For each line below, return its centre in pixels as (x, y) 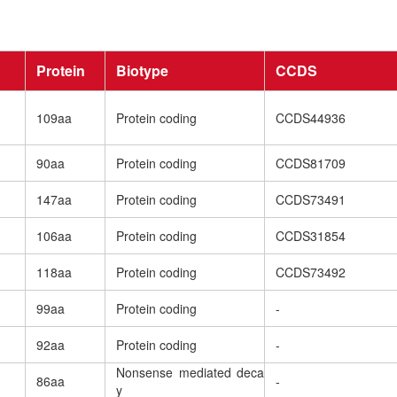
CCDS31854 (311, 236)
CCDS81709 (311, 163)
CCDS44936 (311, 118)
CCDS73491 (311, 200)
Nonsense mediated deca (190, 373)
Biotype (142, 71)
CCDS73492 (311, 272)
